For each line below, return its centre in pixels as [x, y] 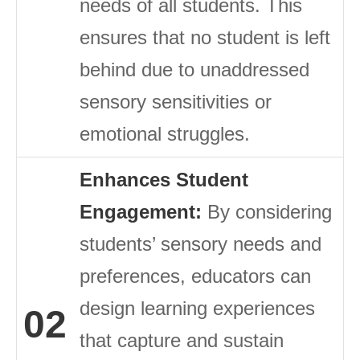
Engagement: [141, 212]
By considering [267, 212]
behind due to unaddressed [194, 70]
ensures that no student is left [205, 38]
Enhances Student [164, 180]
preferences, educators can [195, 276]
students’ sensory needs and [200, 244]
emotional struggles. [165, 134]
